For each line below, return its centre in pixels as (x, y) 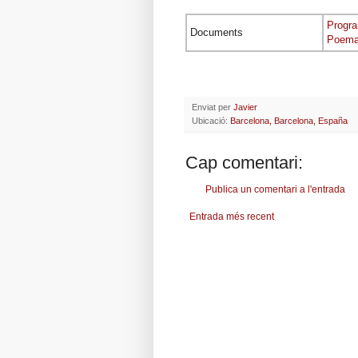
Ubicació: (211, 121)
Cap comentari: (244, 163)
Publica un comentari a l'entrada (275, 190)
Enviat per (213, 107)
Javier (245, 107)
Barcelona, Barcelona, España (289, 121)
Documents (217, 33)
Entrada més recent (232, 217)
